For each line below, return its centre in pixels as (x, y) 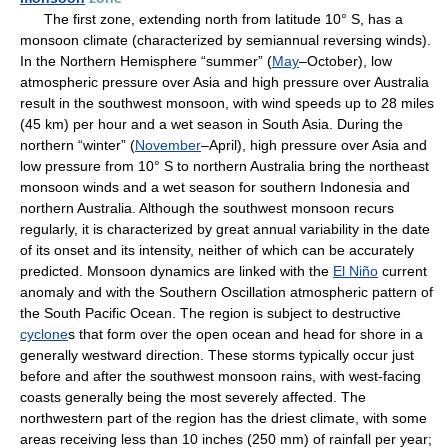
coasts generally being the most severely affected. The (193, 397)
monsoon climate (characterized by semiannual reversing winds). (225, 40)
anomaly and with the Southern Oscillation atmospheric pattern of (226, 292)
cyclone (44, 334)
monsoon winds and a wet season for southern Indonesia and (215, 187)
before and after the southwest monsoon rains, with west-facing (220, 376)
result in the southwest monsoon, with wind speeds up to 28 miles (227, 103)
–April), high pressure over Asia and (314, 145)
